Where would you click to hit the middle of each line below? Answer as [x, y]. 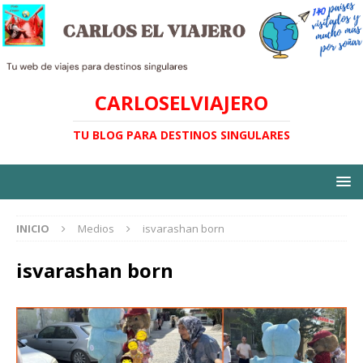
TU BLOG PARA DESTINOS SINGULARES [181, 135]
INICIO [33, 229]
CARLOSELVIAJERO [181, 103]
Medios [96, 229]
